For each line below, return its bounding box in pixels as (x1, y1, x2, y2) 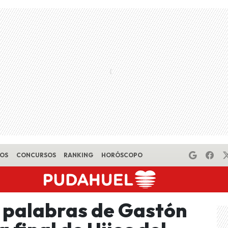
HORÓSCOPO (101, 151, 142, 159)
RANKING (64, 151, 94, 159)
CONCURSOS (16, 151, 56, 159)
